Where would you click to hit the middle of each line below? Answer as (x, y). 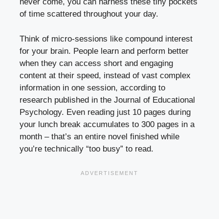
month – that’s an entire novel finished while (99, 136)
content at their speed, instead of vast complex (105, 75)
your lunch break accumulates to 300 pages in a (107, 124)
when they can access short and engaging (96, 63)
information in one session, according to (92, 88)
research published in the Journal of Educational (107, 100)
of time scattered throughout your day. (89, 14)
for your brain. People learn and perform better (104, 51)
